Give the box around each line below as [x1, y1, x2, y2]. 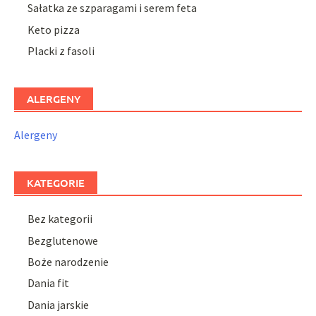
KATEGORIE [27, 176, 85, 190]
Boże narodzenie [28, 254, 109, 269]
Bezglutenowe [28, 233, 99, 248]
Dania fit [28, 276, 70, 291]
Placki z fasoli [28, 44, 95, 59]
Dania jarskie [28, 297, 90, 312]
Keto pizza [28, 22, 80, 37]
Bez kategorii [28, 212, 93, 226]
